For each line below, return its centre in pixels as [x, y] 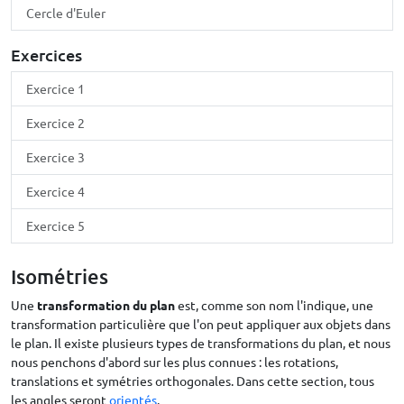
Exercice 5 [55, 225]
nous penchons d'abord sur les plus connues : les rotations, [174, 362]
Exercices [46, 55]
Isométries [60, 276]
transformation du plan [106, 305]
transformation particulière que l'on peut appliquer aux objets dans [201, 324]
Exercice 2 [55, 123]
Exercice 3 [55, 157]
